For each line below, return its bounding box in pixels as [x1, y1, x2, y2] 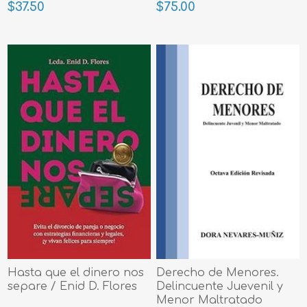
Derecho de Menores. [156, 266, 280, 279]
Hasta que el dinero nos [8, 266, 145, 279]
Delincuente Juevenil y [156, 280, 284, 293]
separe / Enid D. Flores [8, 280, 138, 293]
